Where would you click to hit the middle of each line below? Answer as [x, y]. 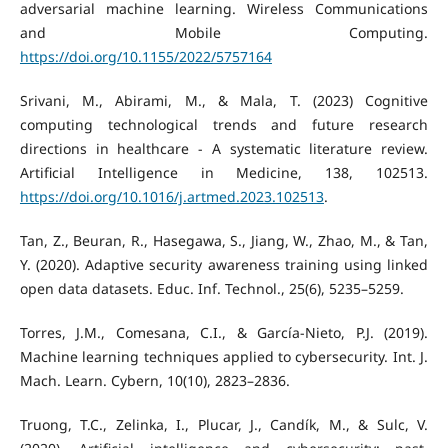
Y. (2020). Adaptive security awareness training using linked [224, 264]
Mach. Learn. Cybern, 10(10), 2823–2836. [154, 380]
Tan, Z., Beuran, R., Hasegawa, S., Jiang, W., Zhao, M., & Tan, [224, 240]
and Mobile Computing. [224, 32]
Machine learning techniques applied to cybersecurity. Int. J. [224, 356]
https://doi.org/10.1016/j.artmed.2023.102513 [171, 196]
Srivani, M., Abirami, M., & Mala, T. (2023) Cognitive [224, 100]
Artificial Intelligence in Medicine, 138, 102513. [224, 172]
